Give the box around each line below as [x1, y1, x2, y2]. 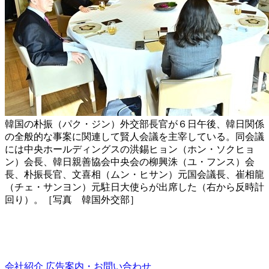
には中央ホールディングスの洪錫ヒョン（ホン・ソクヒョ [5, 144, 255, 155]
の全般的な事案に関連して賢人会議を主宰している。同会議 [5, 131, 264, 142]
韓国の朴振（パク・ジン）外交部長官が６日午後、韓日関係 [5, 119, 264, 130]
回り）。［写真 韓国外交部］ [5, 195, 139, 205]
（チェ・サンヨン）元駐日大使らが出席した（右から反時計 [5, 182, 264, 193]
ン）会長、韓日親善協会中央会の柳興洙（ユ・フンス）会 [5, 157, 255, 168]
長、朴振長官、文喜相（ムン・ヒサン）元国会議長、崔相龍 [5, 169, 264, 180]
